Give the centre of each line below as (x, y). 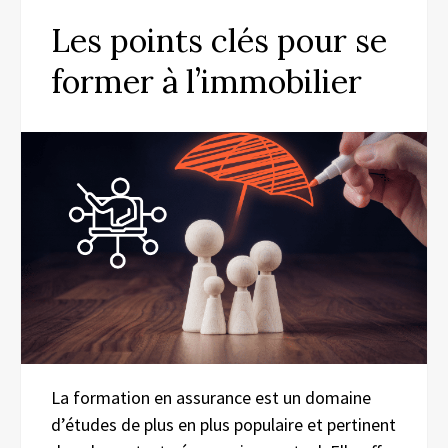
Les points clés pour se (219, 41)
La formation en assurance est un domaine (211, 398)
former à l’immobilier (206, 82)
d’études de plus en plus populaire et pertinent (223, 425)
